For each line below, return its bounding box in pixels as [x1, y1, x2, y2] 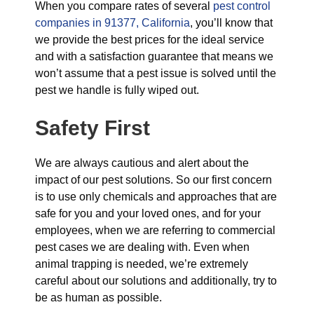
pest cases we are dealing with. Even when [35, 241, 250, 253]
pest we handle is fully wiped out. [35, 84, 199, 96]
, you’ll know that [190, 17, 273, 29]
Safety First [35, 116, 150, 139]
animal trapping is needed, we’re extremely [35, 258, 248, 270]
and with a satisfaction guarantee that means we [35, 50, 273, 62]
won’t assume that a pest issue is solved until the [35, 67, 276, 79]
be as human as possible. [35, 292, 162, 303]
